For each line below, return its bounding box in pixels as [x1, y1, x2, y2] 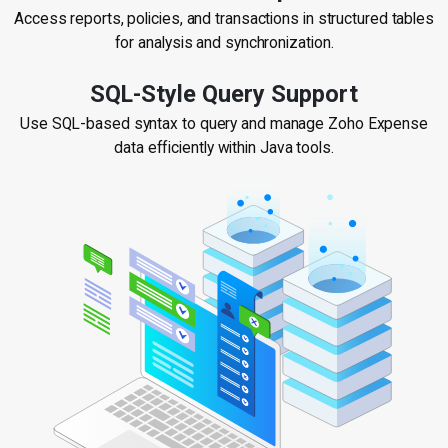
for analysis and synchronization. [114, 33, 334, 52]
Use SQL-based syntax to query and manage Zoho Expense [20, 114, 428, 133]
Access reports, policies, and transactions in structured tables [14, 9, 434, 28]
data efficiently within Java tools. [114, 138, 334, 157]
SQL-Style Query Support [90, 79, 358, 108]
